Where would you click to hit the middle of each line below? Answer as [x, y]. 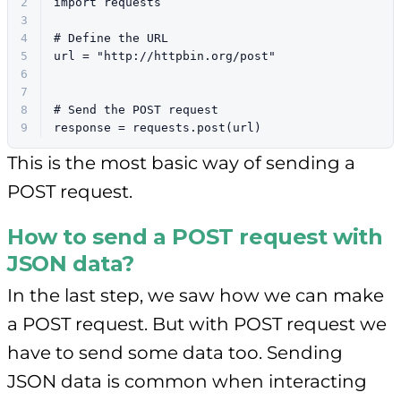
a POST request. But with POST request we [197, 324]
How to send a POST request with [195, 236]
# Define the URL [111, 38]
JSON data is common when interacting [187, 381]
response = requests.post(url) [158, 127]
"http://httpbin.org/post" [186, 55]
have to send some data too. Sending [175, 352]
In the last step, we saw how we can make [196, 295]
